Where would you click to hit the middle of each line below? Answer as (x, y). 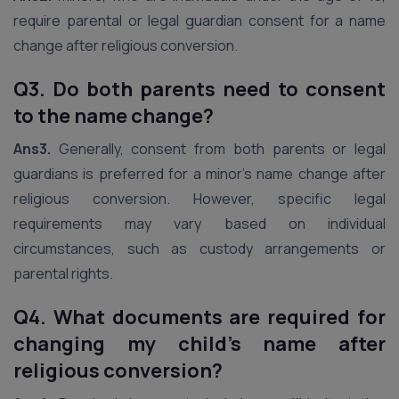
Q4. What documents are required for (199, 317)
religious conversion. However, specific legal (199, 199)
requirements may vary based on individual (199, 224)
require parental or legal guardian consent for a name (199, 20)
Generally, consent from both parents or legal (218, 149)
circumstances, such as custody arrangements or (199, 248)
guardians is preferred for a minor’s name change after (199, 174)
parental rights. (63, 273)
